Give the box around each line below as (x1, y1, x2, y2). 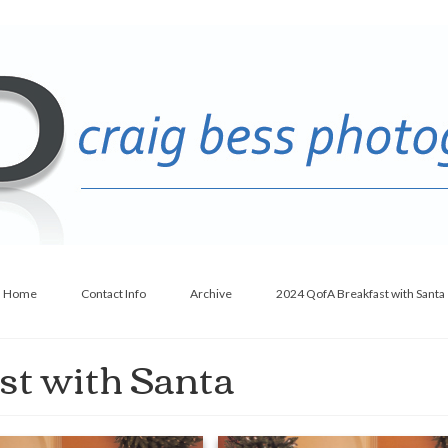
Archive (190, 286, 232, 301)
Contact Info (81, 286, 146, 301)
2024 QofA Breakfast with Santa (276, 286, 445, 301)
